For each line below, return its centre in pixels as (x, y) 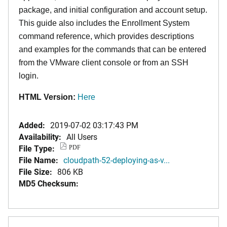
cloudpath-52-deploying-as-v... (117, 160)
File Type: (37, 148)
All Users (82, 137)
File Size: (35, 172)
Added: (32, 125)
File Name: (39, 160)
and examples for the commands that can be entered (112, 49)
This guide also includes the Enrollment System (104, 23)
